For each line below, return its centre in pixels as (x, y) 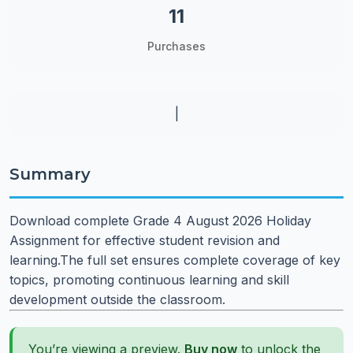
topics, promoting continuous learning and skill (149, 280)
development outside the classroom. (117, 299)
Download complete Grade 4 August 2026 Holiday (160, 221)
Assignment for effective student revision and (145, 240)
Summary (50, 174)
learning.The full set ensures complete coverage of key (175, 260)
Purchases (176, 46)
